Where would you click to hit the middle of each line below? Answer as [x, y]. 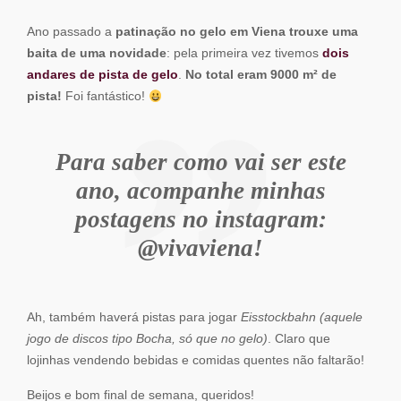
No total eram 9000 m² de [261, 75]
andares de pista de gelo [102, 75]
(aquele [341, 318]
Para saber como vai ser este [200, 162]
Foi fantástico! [105, 97]
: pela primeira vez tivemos [244, 54]
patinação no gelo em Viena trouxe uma [237, 32]
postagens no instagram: [200, 220]
